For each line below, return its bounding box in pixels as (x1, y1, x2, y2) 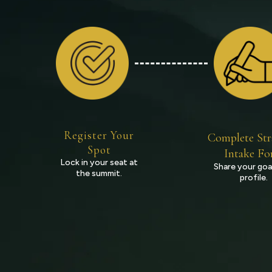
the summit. (76, 168, 123, 178)
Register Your (64, 128, 135, 142)
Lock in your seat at (60, 157, 138, 168)
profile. (239, 172, 268, 183)
